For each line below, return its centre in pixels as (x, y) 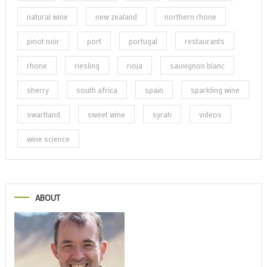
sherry (38, 89)
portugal (143, 41)
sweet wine (106, 114)
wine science (48, 138)
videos (210, 114)
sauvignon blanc (197, 65)
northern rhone (190, 16)
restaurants (204, 41)
